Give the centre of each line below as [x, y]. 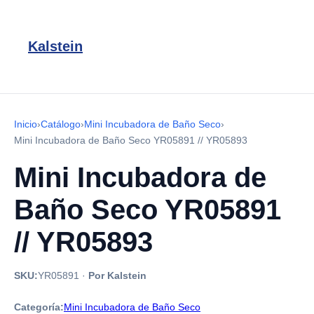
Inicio [26, 124]
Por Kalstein [117, 275]
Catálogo [61, 124]
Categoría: [39, 307]
